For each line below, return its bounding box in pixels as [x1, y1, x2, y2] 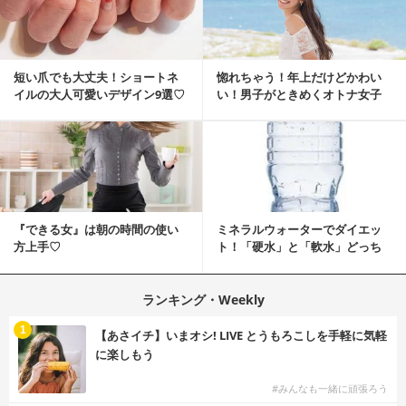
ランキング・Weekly [141, 290, 265, 308]
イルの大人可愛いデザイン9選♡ [14, 85, 185, 102]
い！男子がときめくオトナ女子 [217, 85, 382, 102]
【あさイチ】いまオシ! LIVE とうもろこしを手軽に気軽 [95, 326, 387, 343]
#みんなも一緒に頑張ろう [272, 381, 388, 395]
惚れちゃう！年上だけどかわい [217, 68, 382, 85]
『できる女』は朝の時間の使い [14, 221, 179, 238]
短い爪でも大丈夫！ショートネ [14, 68, 179, 85]
